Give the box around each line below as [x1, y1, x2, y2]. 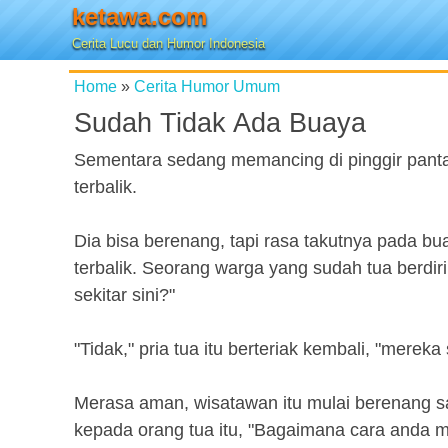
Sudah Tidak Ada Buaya [74, 108, 366, 138]
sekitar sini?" [74, 285, 175, 305]
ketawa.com [72, 3, 207, 30]
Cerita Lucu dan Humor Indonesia [72, 36, 265, 51]
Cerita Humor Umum [134, 77, 280, 95]
